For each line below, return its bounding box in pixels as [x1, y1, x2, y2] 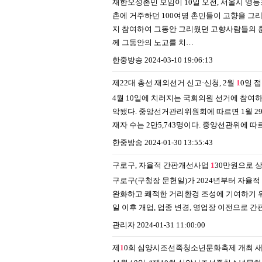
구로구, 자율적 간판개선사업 [112, 161, 211, 170]
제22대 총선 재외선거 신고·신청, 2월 [112, 78, 236, 87]
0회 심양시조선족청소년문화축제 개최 [124, 243, 253, 252]
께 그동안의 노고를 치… [112, 38, 194, 47]
